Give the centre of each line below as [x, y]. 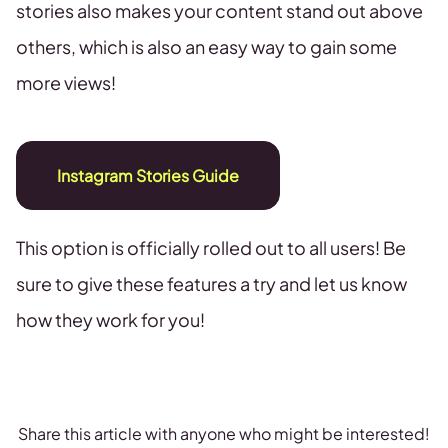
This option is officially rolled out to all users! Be [211, 247]
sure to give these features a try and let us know [211, 283]
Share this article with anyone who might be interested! [224, 433]
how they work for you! [110, 319]
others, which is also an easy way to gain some [206, 46]
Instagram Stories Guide [148, 175]
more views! [66, 82]
